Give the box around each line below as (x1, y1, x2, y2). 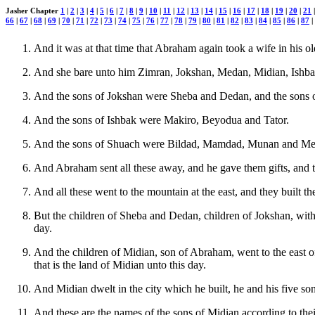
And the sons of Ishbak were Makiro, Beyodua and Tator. (34, 113, 289, 126)
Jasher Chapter (6, 6, 60, 15)
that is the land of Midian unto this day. (34, 258, 206, 271)
